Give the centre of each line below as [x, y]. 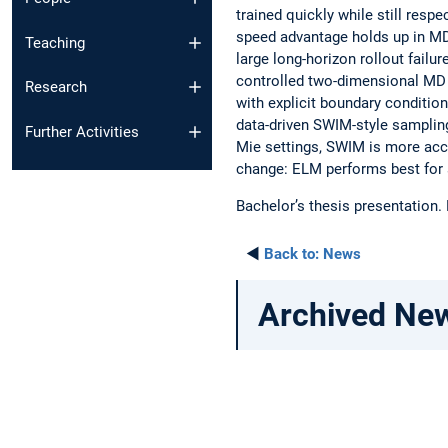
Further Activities [82, 131]
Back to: [291, 253]
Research [56, 87]
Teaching [55, 42]
